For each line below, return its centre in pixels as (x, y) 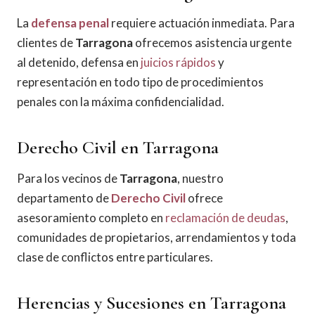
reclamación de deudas (225, 218)
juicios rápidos (178, 62)
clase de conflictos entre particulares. (115, 257)
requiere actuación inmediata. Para (202, 23)
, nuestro (200, 178)
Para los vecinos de (68, 178)
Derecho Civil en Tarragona (118, 147)
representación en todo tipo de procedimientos (140, 82)
